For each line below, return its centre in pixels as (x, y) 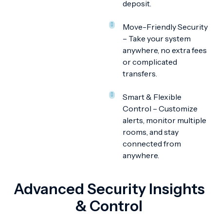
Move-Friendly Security (165, 27)
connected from (152, 144)
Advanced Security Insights (109, 189)
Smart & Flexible (152, 97)
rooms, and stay (151, 132)
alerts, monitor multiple (164, 120)
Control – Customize (160, 109)
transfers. (140, 73)
